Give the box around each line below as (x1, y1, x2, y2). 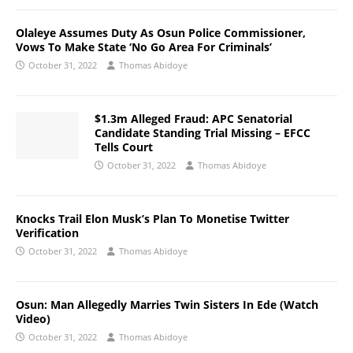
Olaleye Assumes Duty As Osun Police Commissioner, (16, 25, 306, 40)
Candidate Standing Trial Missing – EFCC (95, 125, 310, 140)
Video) (16, 311, 50, 326)
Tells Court (95, 139, 153, 154)
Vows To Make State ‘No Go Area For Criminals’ (16, 39, 272, 54)
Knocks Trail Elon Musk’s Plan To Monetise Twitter (16, 211, 289, 226)
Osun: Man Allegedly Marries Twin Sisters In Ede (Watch (16, 297, 318, 312)
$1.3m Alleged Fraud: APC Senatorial (95, 111, 292, 126)
